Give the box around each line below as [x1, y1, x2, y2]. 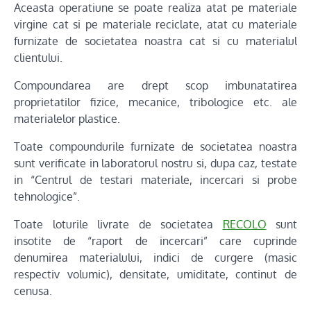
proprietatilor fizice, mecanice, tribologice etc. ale [14, 95, 297, 109]
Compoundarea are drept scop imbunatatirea [14, 78, 297, 92]
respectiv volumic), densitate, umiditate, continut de [14, 267, 297, 281]
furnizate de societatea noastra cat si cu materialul [14, 34, 297, 48]
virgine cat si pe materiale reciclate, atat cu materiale [14, 17, 297, 31]
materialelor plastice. [14, 112, 120, 126]
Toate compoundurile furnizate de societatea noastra [14, 140, 297, 153]
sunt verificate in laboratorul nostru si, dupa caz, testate [14, 156, 297, 170]
